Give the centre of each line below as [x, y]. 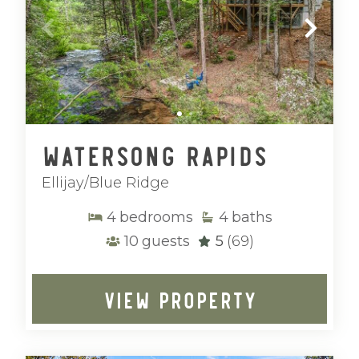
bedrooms [156, 217]
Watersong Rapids [155, 154]
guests [166, 241]
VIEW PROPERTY [179, 299]
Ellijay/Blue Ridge [105, 183]
